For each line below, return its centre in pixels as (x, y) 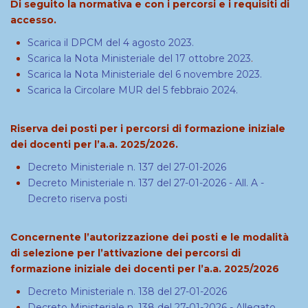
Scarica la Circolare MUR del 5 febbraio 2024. (133, 90)
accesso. (33, 20)
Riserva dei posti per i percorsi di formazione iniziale (148, 129)
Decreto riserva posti (77, 199)
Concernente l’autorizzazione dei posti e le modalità (150, 237)
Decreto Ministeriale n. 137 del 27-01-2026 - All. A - (146, 183)
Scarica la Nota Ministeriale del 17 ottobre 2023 (139, 58)
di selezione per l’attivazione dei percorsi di (125, 253)
